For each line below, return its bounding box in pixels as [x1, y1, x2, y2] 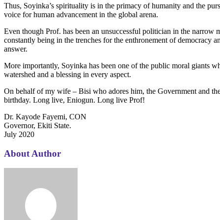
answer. [4, 44, 27, 53]
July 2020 [4, 130, 34, 138]
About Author [4, 148, 61, 159]
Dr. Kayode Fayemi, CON [4, 112, 86, 121]
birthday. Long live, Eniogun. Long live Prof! [4, 95, 145, 104]
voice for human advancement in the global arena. [4, 10, 158, 19]
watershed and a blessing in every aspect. [4, 70, 131, 79]
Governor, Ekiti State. [4, 121, 71, 130]
